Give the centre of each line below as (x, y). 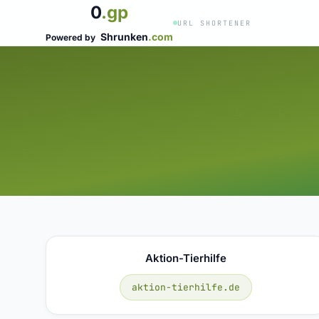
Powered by (72, 37)
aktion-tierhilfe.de (186, 287)
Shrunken (124, 37)
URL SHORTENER (214, 23)
